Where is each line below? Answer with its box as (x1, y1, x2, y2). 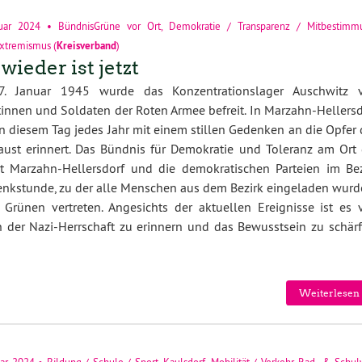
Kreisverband (56, 38, 116, 53)
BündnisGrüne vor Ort (57, 19, 161, 32)
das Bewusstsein (213, 217, 311, 234)
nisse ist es (285, 198, 352, 215)
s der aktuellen (162, 198, 258, 215)
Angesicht (108, 198, 163, 215)
